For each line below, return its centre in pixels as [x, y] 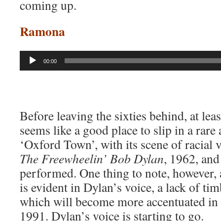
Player [29, 68]
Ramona [42, 31]
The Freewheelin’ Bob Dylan [92, 158]
